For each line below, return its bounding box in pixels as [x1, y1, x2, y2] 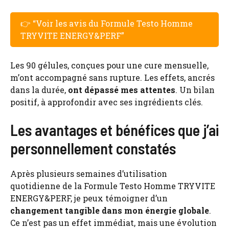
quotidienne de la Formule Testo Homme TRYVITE [10, 180, 215, 191]
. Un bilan [175, 84, 215, 95]
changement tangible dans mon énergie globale [10, 204, 209, 216]
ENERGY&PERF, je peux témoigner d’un [10, 192, 168, 203]
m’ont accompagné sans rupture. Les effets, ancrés [10, 72, 215, 83]
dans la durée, [10, 84, 68, 95]
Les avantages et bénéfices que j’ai [10, 120, 219, 139]
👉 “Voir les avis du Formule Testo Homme [20, 17, 193, 29]
